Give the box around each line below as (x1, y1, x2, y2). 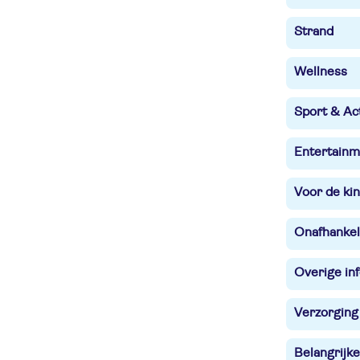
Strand (294, 25, 333, 38)
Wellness (294, 65, 347, 78)
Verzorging (294, 306, 358, 319)
